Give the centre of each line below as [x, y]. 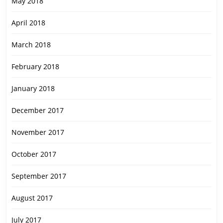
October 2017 [34, 154]
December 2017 [38, 111]
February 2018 [35, 67]
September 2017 [39, 176]
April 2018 [28, 23]
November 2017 [38, 132]
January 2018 [33, 89]
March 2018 [31, 45]
